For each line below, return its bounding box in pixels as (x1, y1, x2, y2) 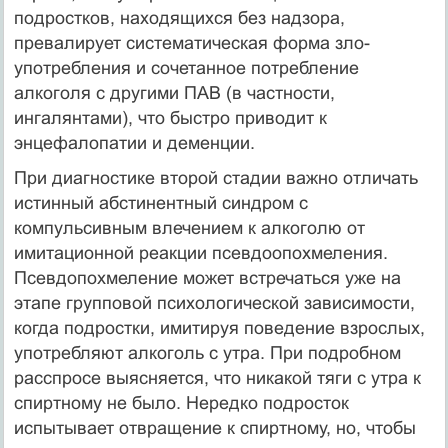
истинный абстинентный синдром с (13, 192, 308, 213)
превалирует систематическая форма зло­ (13, 32, 370, 53)
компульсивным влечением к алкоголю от (13, 217, 365, 238)
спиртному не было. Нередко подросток (13, 392, 349, 413)
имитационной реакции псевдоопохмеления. (13, 242, 388, 263)
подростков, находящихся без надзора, (13, 7, 345, 28)
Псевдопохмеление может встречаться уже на (13, 267, 401, 288)
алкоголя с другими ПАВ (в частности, (13, 82, 335, 103)
